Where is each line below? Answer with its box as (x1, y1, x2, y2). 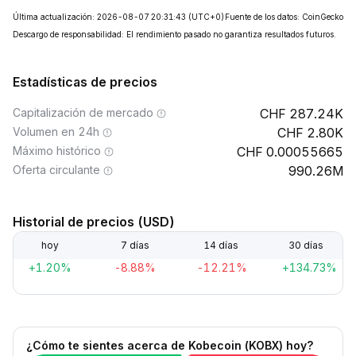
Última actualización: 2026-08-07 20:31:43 (13, 12, 186, 21)
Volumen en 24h (13, 125, 99, 138)
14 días (203, 239, 238, 251)
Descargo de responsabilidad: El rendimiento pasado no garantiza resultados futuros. (13, 29, 336, 39)
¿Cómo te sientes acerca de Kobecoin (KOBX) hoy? (26, 339, 313, 352)
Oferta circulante (13, 163, 100, 176)
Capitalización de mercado (13, 106, 153, 119)
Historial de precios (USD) (13, 214, 175, 230)
